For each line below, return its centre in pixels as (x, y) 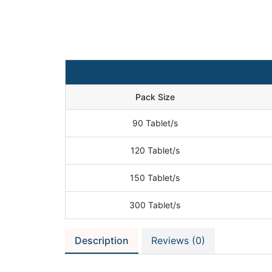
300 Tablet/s (155, 205)
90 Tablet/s (155, 123)
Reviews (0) (178, 240)
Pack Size (155, 97)
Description (102, 240)
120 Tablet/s (155, 150)
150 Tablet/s (155, 178)
